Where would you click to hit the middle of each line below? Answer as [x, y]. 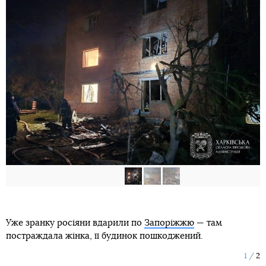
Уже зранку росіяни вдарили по [75, 223]
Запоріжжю [169, 223]
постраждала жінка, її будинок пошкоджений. [104, 236]
